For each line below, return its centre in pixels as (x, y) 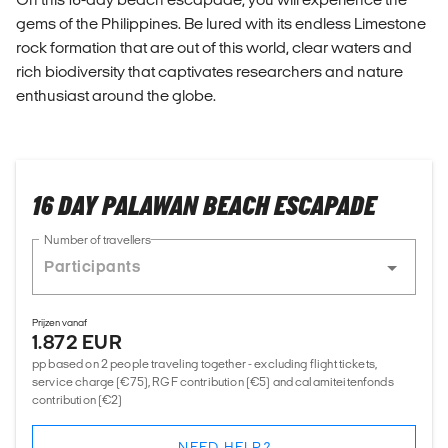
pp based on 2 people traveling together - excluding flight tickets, (205, 364)
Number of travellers (97, 240)
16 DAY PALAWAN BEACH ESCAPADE (204, 207)
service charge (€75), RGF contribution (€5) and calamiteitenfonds (213, 382)
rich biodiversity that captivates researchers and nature (209, 72)
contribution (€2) (77, 400)
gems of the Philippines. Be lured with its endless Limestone (221, 24)
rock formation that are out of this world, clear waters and (214, 48)
